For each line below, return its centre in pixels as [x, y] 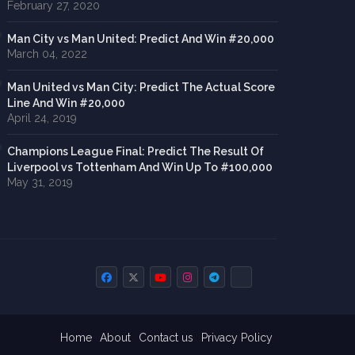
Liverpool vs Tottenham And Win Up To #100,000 [139, 168]
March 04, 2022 [47, 54]
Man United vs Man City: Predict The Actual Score [141, 88]
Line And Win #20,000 [66, 103]
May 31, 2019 [40, 183]
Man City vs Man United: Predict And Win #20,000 [140, 39]
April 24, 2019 [42, 118]
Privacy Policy [237, 337]
